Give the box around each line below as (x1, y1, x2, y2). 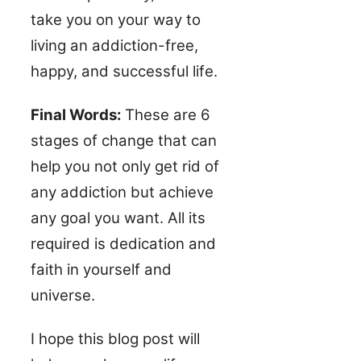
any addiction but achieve (31, 182, 214, 201)
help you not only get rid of (31, 156, 219, 176)
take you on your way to (31, 10, 201, 29)
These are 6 (125, 105, 210, 124)
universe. (31, 285, 95, 305)
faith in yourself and (31, 259, 172, 279)
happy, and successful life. (31, 61, 218, 81)
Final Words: (31, 105, 125, 124)
